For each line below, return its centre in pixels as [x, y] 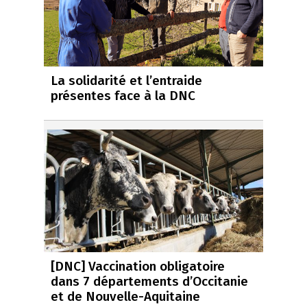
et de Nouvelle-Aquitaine [125, 297]
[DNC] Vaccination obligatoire [138, 267]
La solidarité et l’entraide [126, 80]
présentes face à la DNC [123, 95]
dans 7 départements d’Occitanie [149, 282]
